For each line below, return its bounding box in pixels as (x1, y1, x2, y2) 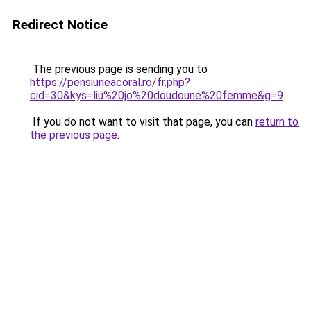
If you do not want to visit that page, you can (30, 115, 255, 128)
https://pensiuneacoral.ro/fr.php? (30, 76, 190, 89)
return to (255, 115, 299, 128)
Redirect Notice (12, 17, 108, 33)
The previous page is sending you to (30, 62, 208, 76)
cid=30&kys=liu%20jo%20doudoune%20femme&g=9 (30, 89, 283, 102)
